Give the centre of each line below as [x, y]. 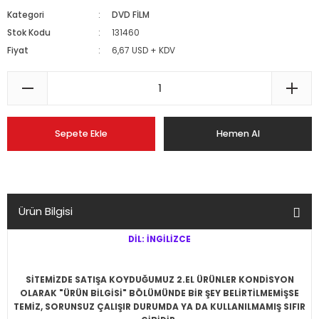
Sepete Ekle [81, 134]
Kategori [26, 15]
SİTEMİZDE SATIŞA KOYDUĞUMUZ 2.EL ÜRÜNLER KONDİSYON [159, 280]
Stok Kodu [29, 33]
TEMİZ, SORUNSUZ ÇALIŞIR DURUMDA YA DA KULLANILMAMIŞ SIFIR [159, 307]
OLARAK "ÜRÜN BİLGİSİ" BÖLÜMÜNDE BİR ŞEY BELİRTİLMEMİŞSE [159, 293]
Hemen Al [238, 134]
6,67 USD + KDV [144, 51]
